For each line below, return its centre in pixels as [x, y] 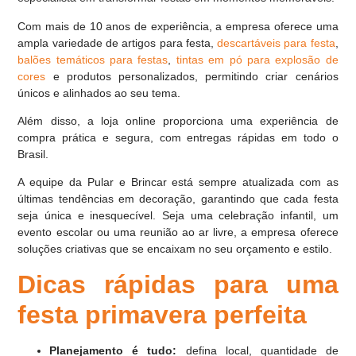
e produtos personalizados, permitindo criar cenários [192, 76]
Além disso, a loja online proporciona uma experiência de [178, 121]
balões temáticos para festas [93, 59]
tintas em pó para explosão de [257, 59]
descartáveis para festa [276, 43]
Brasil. [33, 155]
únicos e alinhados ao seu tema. [99, 93]
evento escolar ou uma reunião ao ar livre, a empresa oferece [178, 232]
